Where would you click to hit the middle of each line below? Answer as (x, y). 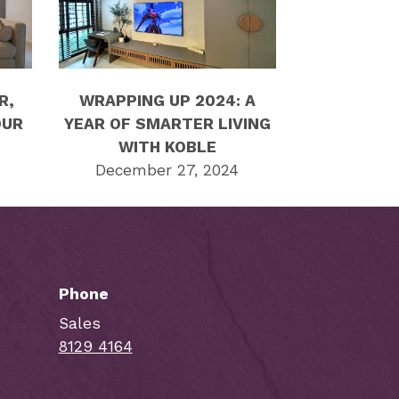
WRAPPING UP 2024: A (167, 100)
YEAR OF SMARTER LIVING (167, 123)
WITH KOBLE (167, 147)
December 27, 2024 (167, 170)
